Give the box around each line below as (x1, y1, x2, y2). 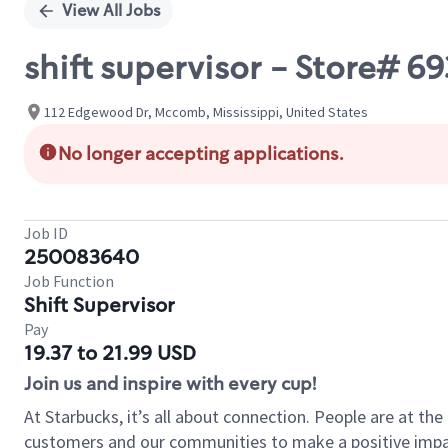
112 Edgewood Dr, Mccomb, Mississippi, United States (44, 102, 368, 121)
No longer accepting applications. (58, 142, 344, 166)
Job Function (24, 271, 114, 291)
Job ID (24, 223, 68, 243)
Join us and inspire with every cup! (24, 372, 316, 396)
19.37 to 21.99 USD (24, 340, 196, 366)
